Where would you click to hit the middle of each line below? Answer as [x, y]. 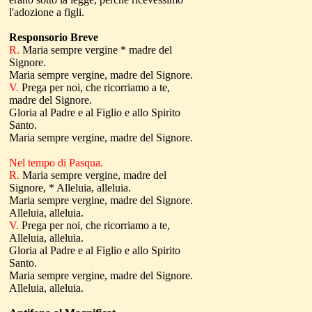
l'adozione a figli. [47, 12]
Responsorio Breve [54, 37]
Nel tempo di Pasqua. [56, 163]
